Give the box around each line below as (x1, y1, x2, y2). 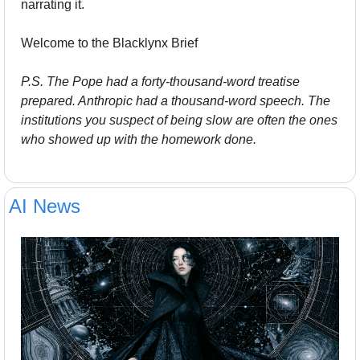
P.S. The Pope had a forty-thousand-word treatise (21, 75, 300, 89)
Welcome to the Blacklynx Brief (21, 36, 198, 51)
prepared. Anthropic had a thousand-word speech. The (21, 94, 330, 108)
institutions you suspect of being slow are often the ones (21, 113, 337, 128)
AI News (9, 195, 80, 218)
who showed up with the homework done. (21, 133, 256, 147)
